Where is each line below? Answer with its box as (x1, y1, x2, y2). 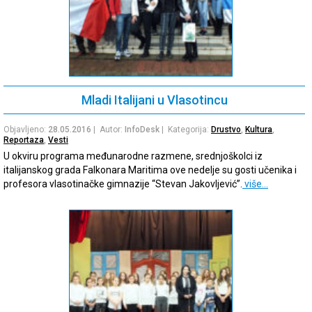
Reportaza (3, 134, 44, 145)
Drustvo (211, 124, 241, 134)
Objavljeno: (3, 124, 48, 134)
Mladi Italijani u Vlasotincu (81, 92, 228, 107)
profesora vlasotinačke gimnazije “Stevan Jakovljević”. (3, 178, 242, 189)
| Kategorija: (159, 124, 211, 134)
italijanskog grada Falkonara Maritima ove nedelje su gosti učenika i (3, 164, 297, 175)
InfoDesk (125, 124, 159, 134)
